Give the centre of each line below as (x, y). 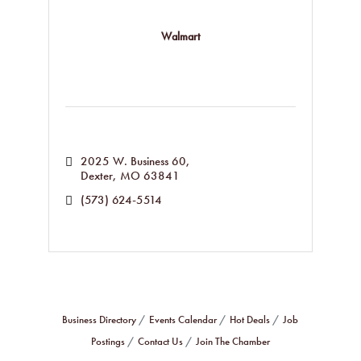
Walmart (180, 36)
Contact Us (160, 341)
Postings (108, 341)
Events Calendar (183, 320)
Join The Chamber (232, 341)
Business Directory (100, 320)
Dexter (96, 176)
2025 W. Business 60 (133, 161)
